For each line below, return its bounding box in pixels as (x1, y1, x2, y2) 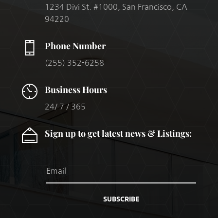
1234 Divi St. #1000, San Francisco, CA (44, 3, 187, 11)
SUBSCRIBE (103, 194, 139, 203)
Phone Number (44, 40, 106, 52)
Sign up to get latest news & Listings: (44, 127, 192, 140)
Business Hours (44, 84, 107, 96)
